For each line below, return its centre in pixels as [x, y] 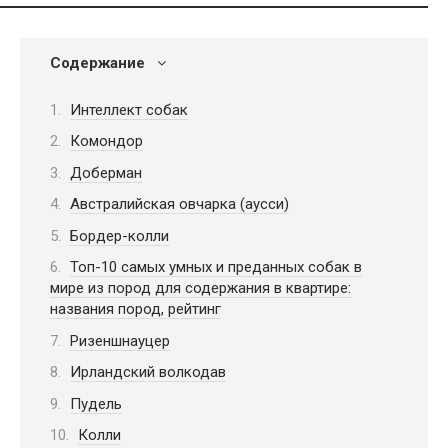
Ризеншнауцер [120, 340]
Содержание [97, 63]
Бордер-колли [119, 235]
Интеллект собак [129, 109]
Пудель [96, 403]
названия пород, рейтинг [135, 309]
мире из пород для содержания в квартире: [200, 288]
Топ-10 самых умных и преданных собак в [216, 267]
